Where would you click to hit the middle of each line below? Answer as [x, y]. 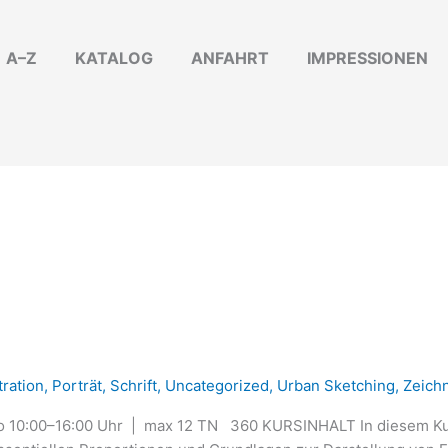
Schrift [133, 386]
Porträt [77, 386]
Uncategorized [217, 386]
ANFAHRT [230, 58]
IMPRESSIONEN [367, 58]
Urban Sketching [336, 386]
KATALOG [114, 58]
